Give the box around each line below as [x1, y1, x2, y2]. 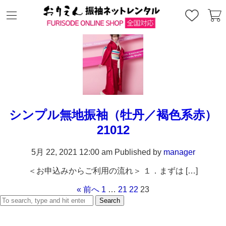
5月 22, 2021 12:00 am [31, 147, 112, 156]
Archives [88, 10, 138, 24]
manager [163, 147, 195, 156]
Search [99, 196, 120, 204]
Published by [114, 147, 163, 156]
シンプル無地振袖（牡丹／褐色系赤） [9, 107, 217, 122]
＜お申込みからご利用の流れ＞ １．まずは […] [28, 166, 198, 175]
